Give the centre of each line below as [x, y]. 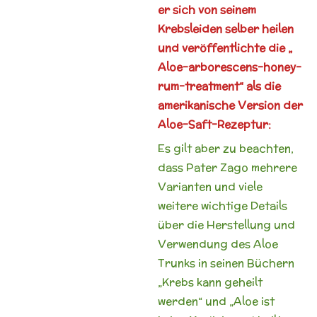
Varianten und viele [210, 186]
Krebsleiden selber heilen [225, 28]
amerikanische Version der [230, 105]
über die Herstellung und [226, 225]
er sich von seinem [207, 9]
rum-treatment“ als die [219, 86]
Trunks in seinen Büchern [226, 263]
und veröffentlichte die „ [225, 47]
